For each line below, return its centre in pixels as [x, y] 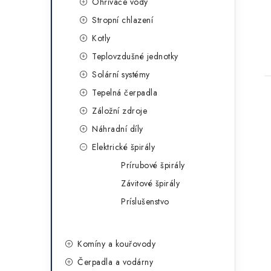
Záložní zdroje [119, 111]
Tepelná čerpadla [125, 93]
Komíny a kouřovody [116, 244]
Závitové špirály [150, 183]
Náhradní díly [118, 129]
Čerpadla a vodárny [115, 262]
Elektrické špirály [123, 147]
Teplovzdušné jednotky [135, 56]
